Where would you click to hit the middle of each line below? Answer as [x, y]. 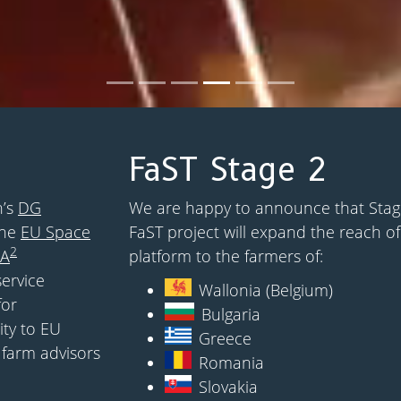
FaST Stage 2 [228, 169]
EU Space [55, 232]
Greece [226, 339]
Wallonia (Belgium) [266, 290]
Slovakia [229, 387]
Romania [232, 363]
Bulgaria [231, 315]
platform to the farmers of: [226, 256]
